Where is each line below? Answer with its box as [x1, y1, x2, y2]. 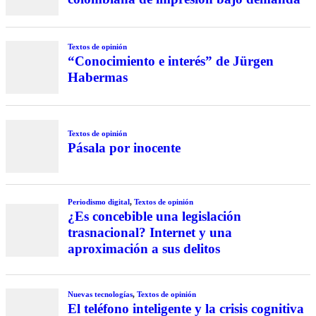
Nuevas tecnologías [67, 290, 133, 299]
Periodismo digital [67, 197, 130, 206]
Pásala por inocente [67, 140, 181, 155]
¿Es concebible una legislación [67, 208, 241, 224]
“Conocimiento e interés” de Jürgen [67, 53, 274, 68]
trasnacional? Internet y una [67, 224, 232, 240]
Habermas [67, 69, 128, 85]
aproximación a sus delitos [67, 241, 220, 256]
